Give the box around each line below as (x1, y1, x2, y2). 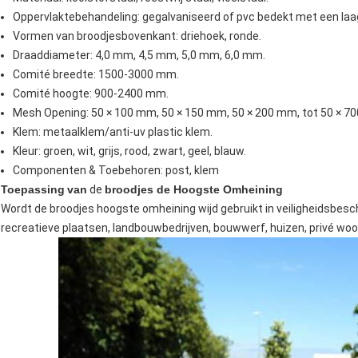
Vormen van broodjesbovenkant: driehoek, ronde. (13, 30, 261, 43)
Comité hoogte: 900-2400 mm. (13, 87, 169, 101)
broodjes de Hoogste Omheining (105, 183, 283, 197)
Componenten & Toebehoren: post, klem (13, 164, 219, 177)
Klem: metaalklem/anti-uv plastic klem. (13, 125, 213, 139)
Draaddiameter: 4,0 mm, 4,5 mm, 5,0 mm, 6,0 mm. (13, 49, 265, 62)
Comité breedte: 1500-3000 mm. (13, 68, 179, 82)
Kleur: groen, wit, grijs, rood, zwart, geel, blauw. (13, 145, 246, 158)
